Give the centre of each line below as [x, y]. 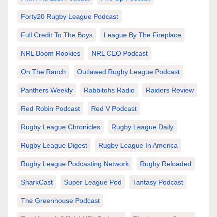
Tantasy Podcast [158, 182]
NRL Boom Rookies [51, 54]
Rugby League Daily [142, 127]
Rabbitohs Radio [109, 90]
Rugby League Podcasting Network [75, 164]
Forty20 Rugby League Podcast [70, 17]
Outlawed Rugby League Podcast [128, 72]
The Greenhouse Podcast [60, 201]
